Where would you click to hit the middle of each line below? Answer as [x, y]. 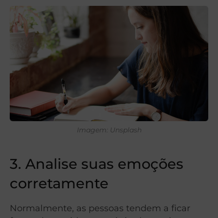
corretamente [59, 183]
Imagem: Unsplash [109, 130]
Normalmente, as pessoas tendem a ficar [100, 208]
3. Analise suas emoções [97, 164]
